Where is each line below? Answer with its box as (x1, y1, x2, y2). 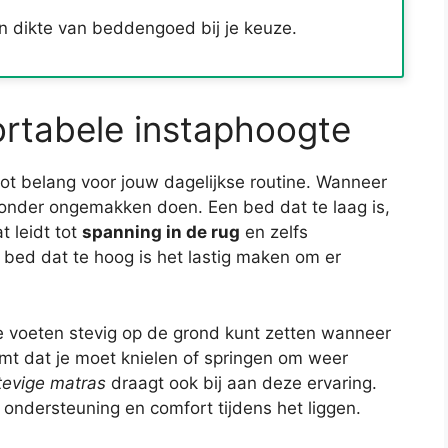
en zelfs (240, 222, 308, 243)
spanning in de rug (82, 222, 240, 243)
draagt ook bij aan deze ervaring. (106, 372, 377, 393)
